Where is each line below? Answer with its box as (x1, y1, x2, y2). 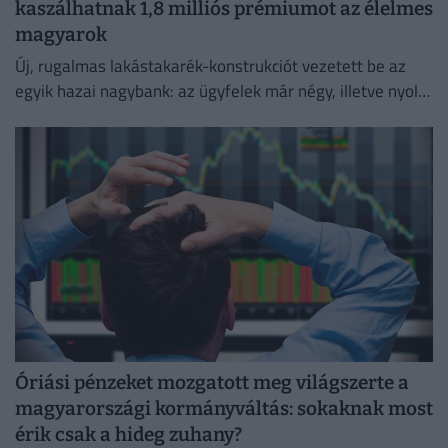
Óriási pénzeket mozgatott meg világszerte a (15, 370, 409, 394)
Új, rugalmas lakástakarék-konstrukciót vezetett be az (15, 53, 406, 80)
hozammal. (15, 128, 95, 155)
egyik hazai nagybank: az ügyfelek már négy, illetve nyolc (15, 78, 425, 105)
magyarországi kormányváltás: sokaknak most (15, 396, 433, 420)
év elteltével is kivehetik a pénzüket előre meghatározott (15, 103, 427, 130)
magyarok (15, 22, 107, 46)
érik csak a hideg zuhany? (15, 422, 242, 446)
